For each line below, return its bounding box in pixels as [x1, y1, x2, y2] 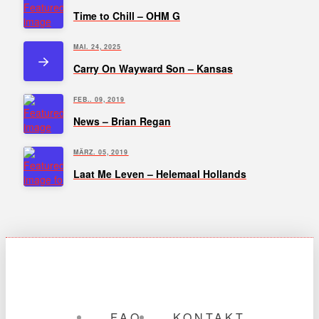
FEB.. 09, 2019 [73, 94, 125, 104]
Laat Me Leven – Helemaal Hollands [73, 166, 246, 181]
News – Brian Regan [73, 113, 171, 128]
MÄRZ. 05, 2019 [73, 147, 129, 157]
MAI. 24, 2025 [73, 41, 122, 51]
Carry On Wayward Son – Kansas [73, 61, 233, 75]
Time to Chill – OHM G [73, 8, 180, 23]
